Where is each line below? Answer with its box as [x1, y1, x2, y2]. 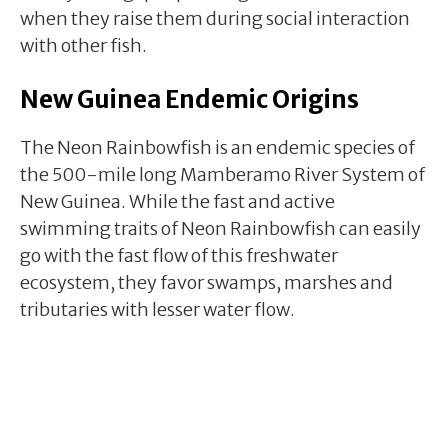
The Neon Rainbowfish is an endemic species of [20, 135, 415, 159]
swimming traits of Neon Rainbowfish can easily [20, 216, 421, 240]
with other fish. [20, 33, 147, 57]
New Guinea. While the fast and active [20, 189, 335, 213]
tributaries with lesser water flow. [20, 297, 295, 321]
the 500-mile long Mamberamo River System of [20, 162, 425, 186]
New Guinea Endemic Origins [20, 83, 359, 115]
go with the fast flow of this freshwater [20, 243, 338, 267]
